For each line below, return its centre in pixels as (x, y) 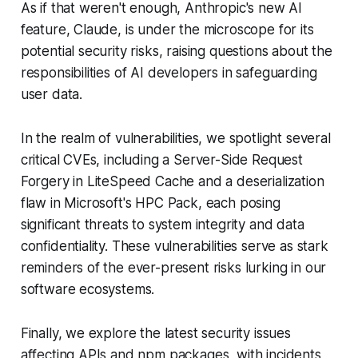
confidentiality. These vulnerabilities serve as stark (174, 247)
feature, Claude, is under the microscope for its (167, 30)
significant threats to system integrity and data (162, 225)
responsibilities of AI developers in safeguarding (169, 73)
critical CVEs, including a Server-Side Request (161, 160)
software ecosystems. (88, 290)
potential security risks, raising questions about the (176, 52)
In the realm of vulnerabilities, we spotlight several (175, 139)
